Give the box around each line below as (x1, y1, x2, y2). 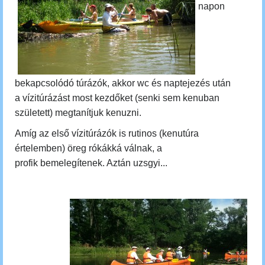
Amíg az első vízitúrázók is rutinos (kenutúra (15, 128, 199, 138)
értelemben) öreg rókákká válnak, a (15, 143, 162, 153)
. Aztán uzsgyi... (102, 158, 167, 168)
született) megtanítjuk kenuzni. (15, 108, 144, 118)
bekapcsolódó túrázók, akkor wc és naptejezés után (15, 78, 231, 88)
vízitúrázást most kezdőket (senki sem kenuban (20, 93, 219, 103)
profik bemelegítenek (15, 158, 102, 168)
